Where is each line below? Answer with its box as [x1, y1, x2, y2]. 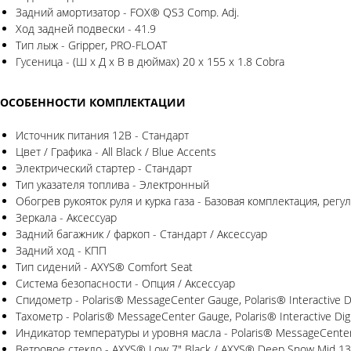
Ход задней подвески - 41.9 [16, 21, 156, 37]
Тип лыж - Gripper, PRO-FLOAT [16, 38, 167, 53]
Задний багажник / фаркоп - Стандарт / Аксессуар [16, 226, 267, 242]
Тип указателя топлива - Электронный [16, 177, 209, 193]
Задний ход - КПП [16, 243, 107, 259]
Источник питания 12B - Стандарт [16, 128, 189, 143]
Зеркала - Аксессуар [16, 210, 117, 226]
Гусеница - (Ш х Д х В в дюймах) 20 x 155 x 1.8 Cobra [16, 54, 284, 70]
